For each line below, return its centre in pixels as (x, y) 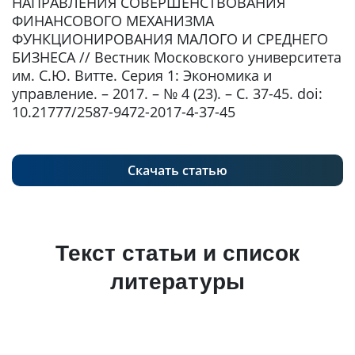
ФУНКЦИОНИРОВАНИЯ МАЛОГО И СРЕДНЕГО (170, 39)
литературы (177, 282)
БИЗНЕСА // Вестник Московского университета (177, 57)
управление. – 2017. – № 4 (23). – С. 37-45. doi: (167, 94)
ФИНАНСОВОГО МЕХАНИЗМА (113, 21)
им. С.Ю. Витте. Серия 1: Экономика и (142, 75)
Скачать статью (177, 170)
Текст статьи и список (177, 253)
